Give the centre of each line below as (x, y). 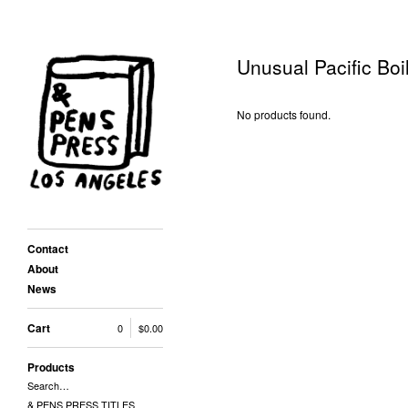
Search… (48, 386)
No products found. (284, 114)
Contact (48, 249)
